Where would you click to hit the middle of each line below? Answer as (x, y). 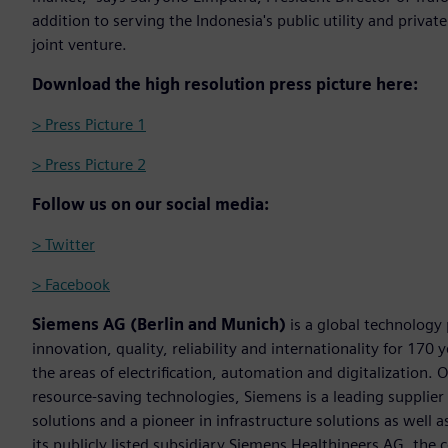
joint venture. (79, 45)
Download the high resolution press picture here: (225, 85)
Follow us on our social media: (150, 205)
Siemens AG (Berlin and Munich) (159, 325)
